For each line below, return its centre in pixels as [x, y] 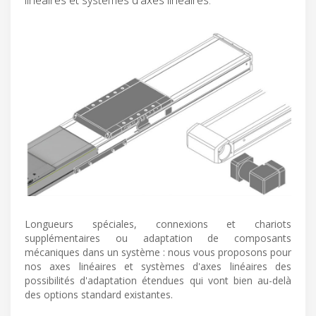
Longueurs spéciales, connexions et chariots [158, 224]
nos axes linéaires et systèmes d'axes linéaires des [158, 267]
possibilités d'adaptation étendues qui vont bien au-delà [158, 281]
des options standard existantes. [99, 295]
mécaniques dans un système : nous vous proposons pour [158, 253]
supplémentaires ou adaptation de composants [158, 238]
